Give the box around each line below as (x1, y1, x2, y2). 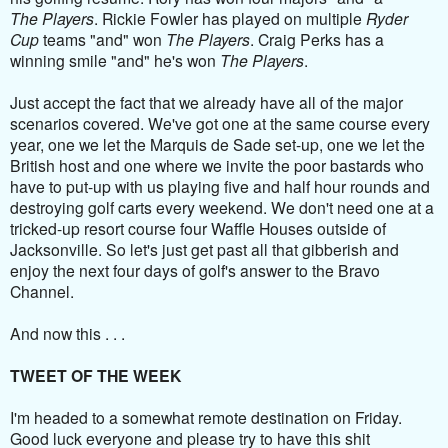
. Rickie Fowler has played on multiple (94, 6, 366, 29)
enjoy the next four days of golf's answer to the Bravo (10, 258, 380, 281)
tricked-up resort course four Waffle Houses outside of (10, 216, 386, 239)
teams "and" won (39, 27, 166, 50)
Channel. (10, 279, 74, 302)
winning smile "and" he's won (10, 48, 220, 71)
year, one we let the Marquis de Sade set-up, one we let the (10, 132, 425, 155)
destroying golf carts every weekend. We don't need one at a (10, 195, 434, 218)
